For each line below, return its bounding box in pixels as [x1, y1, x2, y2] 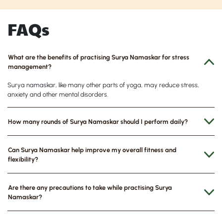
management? [8, 62, 52, 70]
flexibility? [8, 155, 38, 163]
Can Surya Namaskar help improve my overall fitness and [8, 146, 176, 154]
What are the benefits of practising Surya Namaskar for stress [8, 53, 189, 61]
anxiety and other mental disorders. [7, 90, 110, 98]
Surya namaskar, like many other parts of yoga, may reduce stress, [7, 81, 199, 89]
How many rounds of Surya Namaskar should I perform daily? [8, 117, 188, 125]
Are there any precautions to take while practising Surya [8, 183, 172, 191]
